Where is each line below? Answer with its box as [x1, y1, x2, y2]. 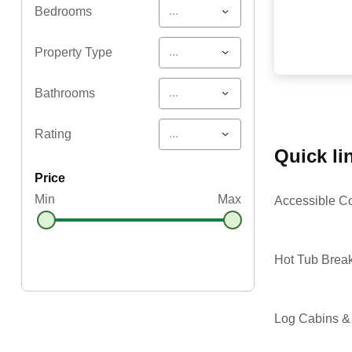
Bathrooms [34, 86, 95, 100]
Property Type [34, 45, 112, 59]
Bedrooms [34, 4, 92, 18]
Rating [34, 126, 71, 141]
